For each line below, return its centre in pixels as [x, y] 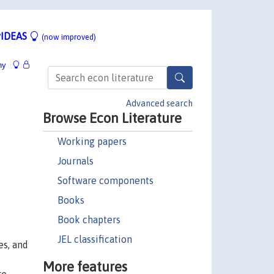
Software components [105, 180]
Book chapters [89, 219]
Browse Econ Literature [112, 118]
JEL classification [94, 239]
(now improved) [69, 37]
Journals [75, 161]
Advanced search [159, 103]
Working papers [92, 141]
